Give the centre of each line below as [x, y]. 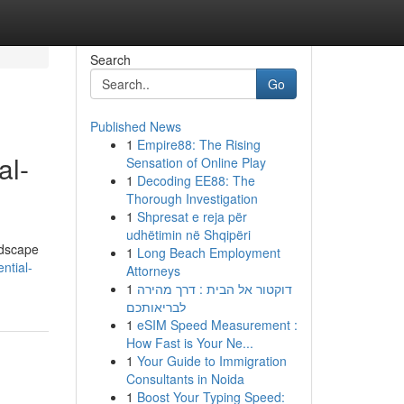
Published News [135, 126]
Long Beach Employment [208, 252]
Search [110, 60]
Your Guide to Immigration [211, 361]
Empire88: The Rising [198, 144]
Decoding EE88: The [196, 180]
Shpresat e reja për [192, 216]
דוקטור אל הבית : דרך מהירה [214, 289]
